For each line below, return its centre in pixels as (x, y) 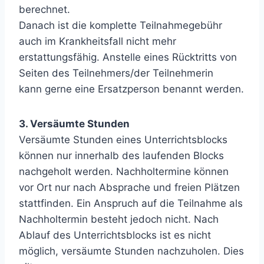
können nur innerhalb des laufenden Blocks (121, 156)
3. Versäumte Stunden (74, 124)
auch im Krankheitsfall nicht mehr (98, 41)
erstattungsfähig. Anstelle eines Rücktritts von (128, 57)
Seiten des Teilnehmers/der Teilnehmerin (116, 73)
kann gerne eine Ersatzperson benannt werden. (131, 89)
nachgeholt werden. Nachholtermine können (124, 171)
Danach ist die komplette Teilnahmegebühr (121, 25)
